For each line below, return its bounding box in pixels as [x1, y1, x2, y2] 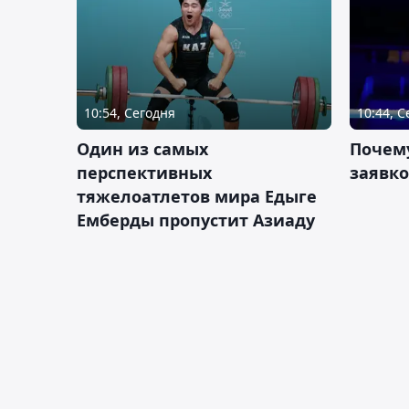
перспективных [77, 161, 212, 184]
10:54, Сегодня [84, 103, 175, 121]
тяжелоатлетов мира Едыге [77, 184, 317, 207]
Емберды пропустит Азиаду [77, 208, 315, 231]
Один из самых [77, 137, 208, 160]
